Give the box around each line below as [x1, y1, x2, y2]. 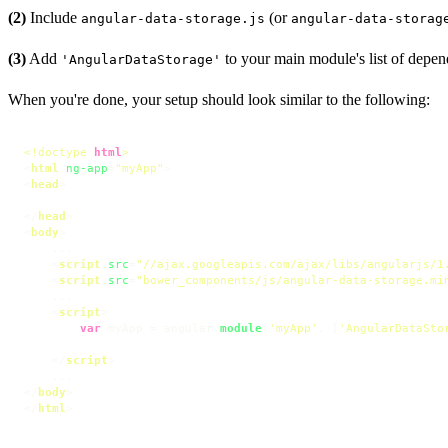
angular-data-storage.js [81, 10, 265, 26]
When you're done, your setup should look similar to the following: [8, 90, 430, 108]
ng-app [66, 161, 108, 174]
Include [26, 8, 81, 26]
